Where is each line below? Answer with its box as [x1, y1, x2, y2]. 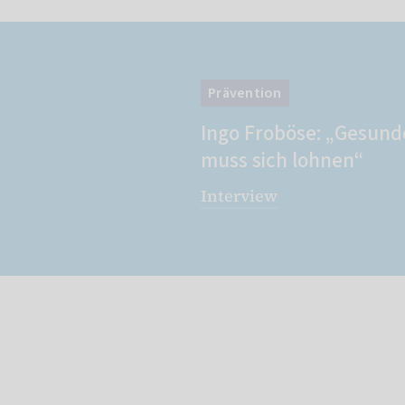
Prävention [208, 83, 282, 103]
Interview [201, 184, 278, 207]
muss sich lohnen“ [201, 146, 363, 175]
